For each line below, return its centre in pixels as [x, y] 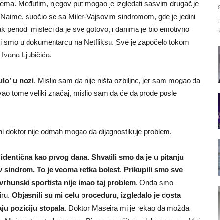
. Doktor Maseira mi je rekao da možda [127, 208]
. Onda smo [154, 182]
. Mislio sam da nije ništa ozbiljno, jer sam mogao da [117, 80]
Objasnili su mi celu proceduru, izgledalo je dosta [96, 195]
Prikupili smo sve [153, 170]
